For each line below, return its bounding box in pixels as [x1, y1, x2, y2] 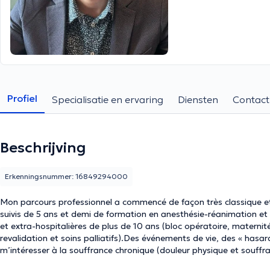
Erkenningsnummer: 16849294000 [5, 172, 128, 181]
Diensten [178, 93, 218, 105]
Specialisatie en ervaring [52, 93, 163, 105]
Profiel [7, 92, 37, 104]
